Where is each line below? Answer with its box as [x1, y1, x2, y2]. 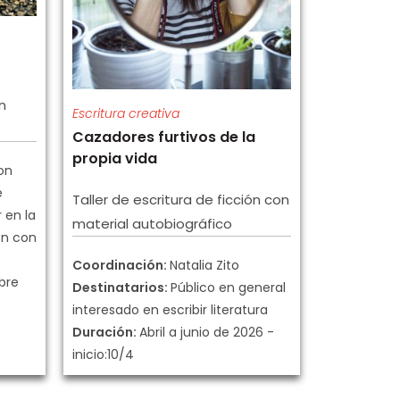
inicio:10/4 [72, 346, 134, 363]
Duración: [72, 323, 139, 341]
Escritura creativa [72, 104, 179, 122]
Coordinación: [72, 256, 170, 274]
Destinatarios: [72, 279, 171, 296]
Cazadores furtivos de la [72, 127, 255, 147]
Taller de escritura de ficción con [72, 190, 289, 209]
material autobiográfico [72, 214, 232, 233]
